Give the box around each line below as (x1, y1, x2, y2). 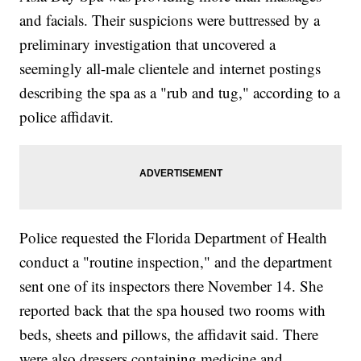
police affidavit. (19, 106, 114, 127)
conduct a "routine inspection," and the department (19, 251, 333, 272)
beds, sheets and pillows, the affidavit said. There (19, 324, 319, 345)
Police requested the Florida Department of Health (19, 227, 328, 248)
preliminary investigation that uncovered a (19, 34, 276, 55)
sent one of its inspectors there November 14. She (19, 276, 324, 297)
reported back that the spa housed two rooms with (19, 300, 326, 321)
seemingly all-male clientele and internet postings (19, 58, 322, 79)
